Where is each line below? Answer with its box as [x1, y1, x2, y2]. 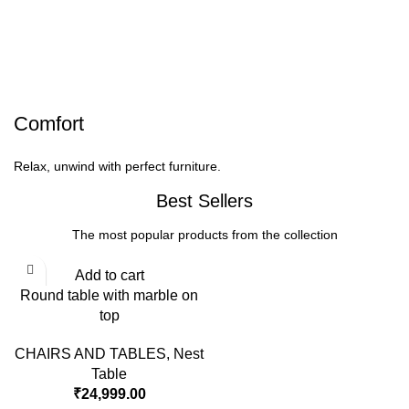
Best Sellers [156, 190, 253, 211]
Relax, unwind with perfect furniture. [14, 158, 222, 173]
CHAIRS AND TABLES [15, 345, 166, 362]
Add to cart [74, 267, 144, 283]
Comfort [14, 111, 85, 135]
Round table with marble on [20, 287, 198, 303]
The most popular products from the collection [71, 226, 338, 242]
